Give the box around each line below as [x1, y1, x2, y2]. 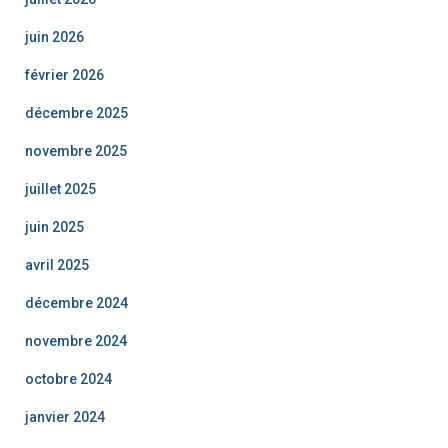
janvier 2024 [25, 408, 105, 425]
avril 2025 [25, 256, 89, 273]
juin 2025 [25, 218, 84, 235]
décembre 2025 [25, 104, 128, 121]
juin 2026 [25, 28, 84, 45]
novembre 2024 [25, 332, 127, 349]
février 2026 [25, 66, 104, 83]
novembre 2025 [25, 142, 127, 159]
